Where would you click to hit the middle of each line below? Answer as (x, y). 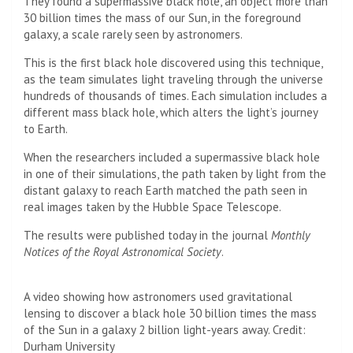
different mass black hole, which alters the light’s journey (171, 112)
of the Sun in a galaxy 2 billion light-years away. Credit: (165, 329)
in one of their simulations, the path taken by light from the (175, 173)
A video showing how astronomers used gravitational (158, 296)
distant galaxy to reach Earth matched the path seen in (165, 190)
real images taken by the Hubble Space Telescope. (152, 206)
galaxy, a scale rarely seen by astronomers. (133, 34)
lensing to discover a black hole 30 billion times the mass (170, 313)
